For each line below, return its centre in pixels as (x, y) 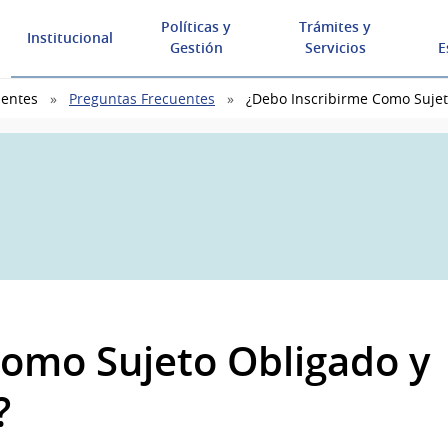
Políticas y (196, 26)
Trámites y (335, 26)
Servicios (335, 47)
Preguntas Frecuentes (142, 99)
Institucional (70, 37)
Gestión (196, 47)
